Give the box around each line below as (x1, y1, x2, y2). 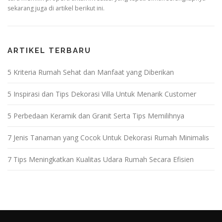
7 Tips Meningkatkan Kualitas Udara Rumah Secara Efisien (7, 155, 194, 165)
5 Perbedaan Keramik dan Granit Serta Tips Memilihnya (7, 111, 184, 121)
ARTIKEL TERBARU (7, 46, 91, 55)
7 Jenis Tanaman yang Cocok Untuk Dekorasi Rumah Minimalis (7, 133, 209, 143)
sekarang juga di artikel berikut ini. (7, 4, 105, 13)
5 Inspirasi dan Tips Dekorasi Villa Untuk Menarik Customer (7, 89, 196, 99)
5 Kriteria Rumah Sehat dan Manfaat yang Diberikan (7, 67, 174, 77)
